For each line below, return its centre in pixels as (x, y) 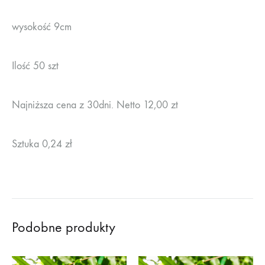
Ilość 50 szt (35, 66)
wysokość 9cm (42, 27)
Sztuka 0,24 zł (42, 144)
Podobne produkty (64, 227)
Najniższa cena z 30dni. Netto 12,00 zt (95, 105)
